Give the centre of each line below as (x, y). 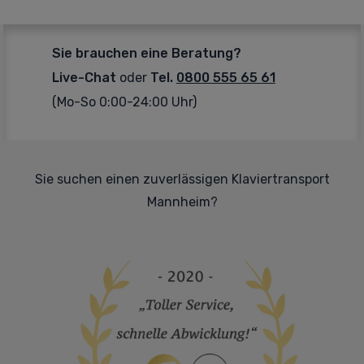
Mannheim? (182, 202)
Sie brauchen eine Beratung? (146, 53)
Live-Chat (84, 78)
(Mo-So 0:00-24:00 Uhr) (124, 102)
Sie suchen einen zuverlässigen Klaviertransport (182, 179)
